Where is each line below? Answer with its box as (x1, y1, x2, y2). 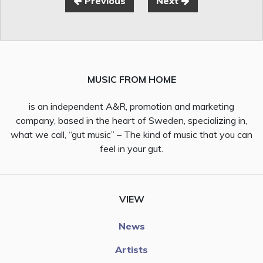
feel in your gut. (100, 142, 163, 154)
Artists (115, 243, 148, 255)
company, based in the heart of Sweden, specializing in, (16, 114, 247, 126)
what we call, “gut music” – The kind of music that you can (11, 128, 252, 140)
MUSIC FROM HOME (87, 73, 176, 85)
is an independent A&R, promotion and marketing (29, 100, 234, 112)
